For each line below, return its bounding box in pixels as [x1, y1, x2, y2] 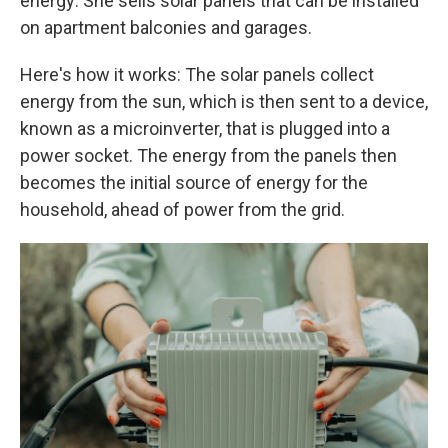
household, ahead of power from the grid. [20, 199, 345, 220]
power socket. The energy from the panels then [20, 145, 397, 166]
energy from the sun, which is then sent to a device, [20, 91, 428, 112]
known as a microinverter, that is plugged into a [20, 118, 390, 139]
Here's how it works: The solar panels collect [20, 64, 374, 85]
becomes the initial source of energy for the [20, 172, 368, 193]
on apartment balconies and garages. [20, 17, 312, 38]
